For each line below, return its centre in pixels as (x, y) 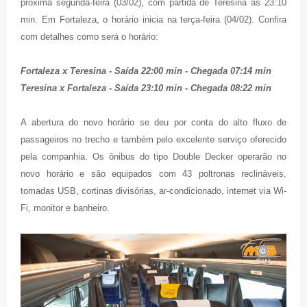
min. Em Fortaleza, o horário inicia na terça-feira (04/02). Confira (153, 19)
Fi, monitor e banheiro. (65, 208)
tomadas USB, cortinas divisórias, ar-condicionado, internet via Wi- (153, 191)
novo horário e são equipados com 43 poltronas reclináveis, (153, 173)
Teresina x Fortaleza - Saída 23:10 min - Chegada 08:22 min (146, 88)
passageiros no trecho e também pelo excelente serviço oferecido (153, 139)
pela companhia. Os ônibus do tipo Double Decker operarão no (153, 156)
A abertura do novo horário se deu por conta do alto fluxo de (153, 122)
